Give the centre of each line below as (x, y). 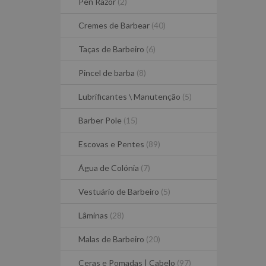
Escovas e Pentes (112, 144)
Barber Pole (101, 120)
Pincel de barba (107, 73)
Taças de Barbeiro (112, 49)
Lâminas (94, 215)
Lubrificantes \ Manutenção (130, 96)
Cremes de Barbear (115, 25)
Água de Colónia (110, 168)
